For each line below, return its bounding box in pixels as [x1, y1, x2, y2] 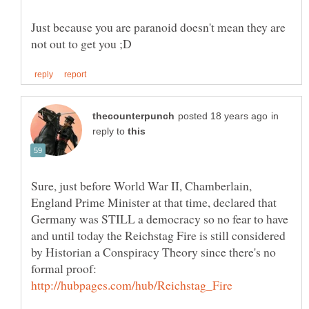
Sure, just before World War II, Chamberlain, [31, 177, 252, 195]
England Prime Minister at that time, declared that [31, 194, 277, 211]
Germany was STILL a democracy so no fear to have [31, 210, 288, 228]
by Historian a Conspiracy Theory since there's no [31, 243, 276, 261]
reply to [92, 126, 128, 137]
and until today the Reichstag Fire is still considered [31, 227, 286, 244]
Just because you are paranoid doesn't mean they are [31, 18, 286, 35]
